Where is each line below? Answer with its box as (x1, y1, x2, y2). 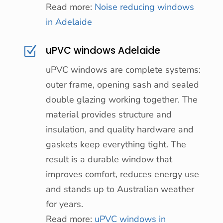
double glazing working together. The (45, 93, 198, 106)
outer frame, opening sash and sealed (45, 78, 199, 91)
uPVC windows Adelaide (45, 43, 160, 57)
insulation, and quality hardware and (45, 123, 194, 135)
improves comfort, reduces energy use (45, 168, 199, 180)
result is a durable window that (45, 153, 172, 165)
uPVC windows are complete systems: (45, 63, 201, 76)
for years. (45, 198, 83, 210)
